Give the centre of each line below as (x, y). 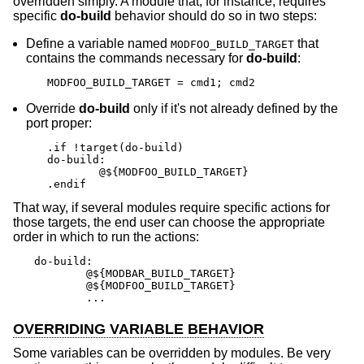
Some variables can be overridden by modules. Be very (172, 353)
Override (52, 108)
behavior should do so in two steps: (214, 15)
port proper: (59, 123)
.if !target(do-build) (115, 147)
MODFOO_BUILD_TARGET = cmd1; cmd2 (151, 82)
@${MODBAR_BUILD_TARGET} (60, 273)
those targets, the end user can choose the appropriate (169, 222)
